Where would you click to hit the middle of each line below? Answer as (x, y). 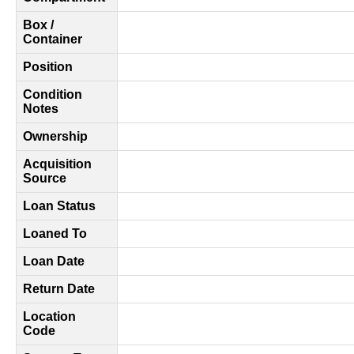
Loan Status (59, 206)
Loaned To (55, 233)
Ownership (55, 136)
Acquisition (57, 164)
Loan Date (54, 261)
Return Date (59, 289)
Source (45, 178)
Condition (53, 94)
